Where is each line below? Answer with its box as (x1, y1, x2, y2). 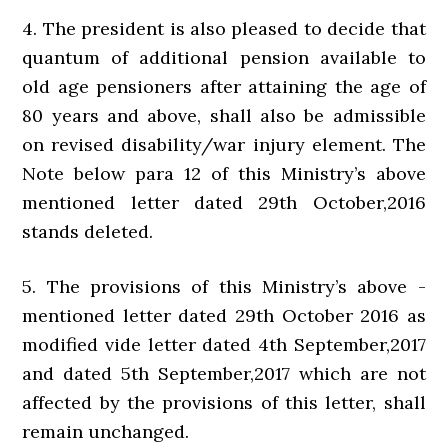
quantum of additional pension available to (22, 46, 426, 70)
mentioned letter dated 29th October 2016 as (22, 304, 426, 328)
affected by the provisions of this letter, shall (22, 391, 426, 415)
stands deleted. (22, 220, 154, 244)
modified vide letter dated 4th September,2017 (22, 333, 426, 357)
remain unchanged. (22, 420, 190, 444)
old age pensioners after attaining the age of (22, 75, 426, 99)
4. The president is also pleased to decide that (22, 17, 426, 41)
